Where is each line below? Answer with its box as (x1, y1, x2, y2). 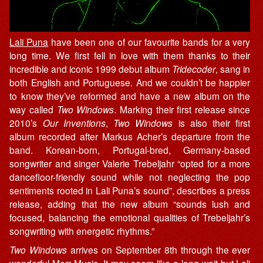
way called (9, 103, 57, 116)
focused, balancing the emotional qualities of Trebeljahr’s (9, 211, 251, 224)
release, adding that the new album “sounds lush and (9, 197, 251, 210)
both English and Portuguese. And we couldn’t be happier (9, 76, 251, 89)
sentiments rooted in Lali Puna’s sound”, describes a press (9, 184, 251, 197)
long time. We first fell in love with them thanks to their (9, 49, 251, 62)
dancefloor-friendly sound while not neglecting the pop (9, 170, 251, 183)
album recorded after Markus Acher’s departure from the (9, 130, 251, 143)
